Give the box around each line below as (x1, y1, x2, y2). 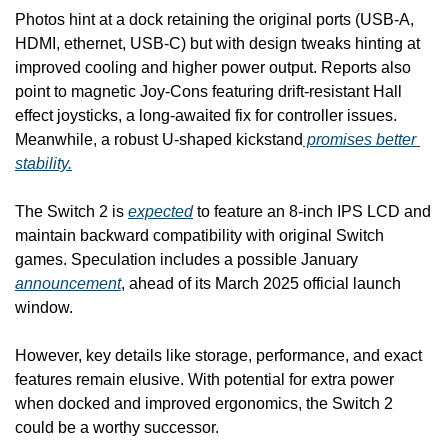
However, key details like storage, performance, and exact (15, 347, 422, 364)
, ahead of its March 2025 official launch (121, 275, 401, 292)
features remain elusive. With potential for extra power (15, 371, 394, 388)
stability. (15, 155, 72, 172)
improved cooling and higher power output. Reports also (15, 59, 411, 76)
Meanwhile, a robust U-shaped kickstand (15, 131, 303, 148)
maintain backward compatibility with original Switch (15, 227, 384, 244)
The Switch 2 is (15, 203, 128, 220)
